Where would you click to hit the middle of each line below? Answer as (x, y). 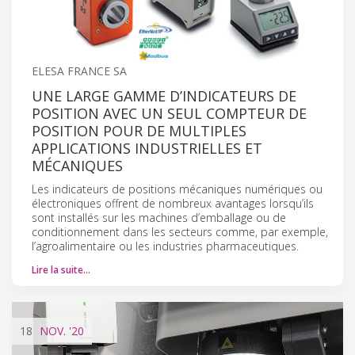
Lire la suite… (61, 269)
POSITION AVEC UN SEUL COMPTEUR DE (169, 113)
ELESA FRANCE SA (79, 71)
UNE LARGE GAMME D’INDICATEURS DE (164, 95)
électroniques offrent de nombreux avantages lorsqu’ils (173, 203)
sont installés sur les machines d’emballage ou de (159, 217)
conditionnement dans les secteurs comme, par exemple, (180, 231)
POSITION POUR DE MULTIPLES (139, 130)
